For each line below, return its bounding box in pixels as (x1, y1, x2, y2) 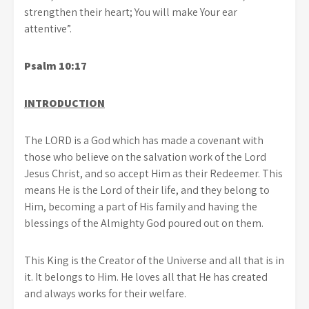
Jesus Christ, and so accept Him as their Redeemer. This (24, 166, 283, 181)
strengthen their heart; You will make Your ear (24, 4, 237, 19)
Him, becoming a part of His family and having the (24, 199, 257, 214)
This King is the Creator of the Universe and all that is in (24, 252, 284, 268)
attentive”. (24, 21, 72, 36)
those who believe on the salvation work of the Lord (24, 149, 266, 164)
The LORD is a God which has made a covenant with (24, 132, 263, 148)
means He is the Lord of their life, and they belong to (24, 182, 270, 197)
